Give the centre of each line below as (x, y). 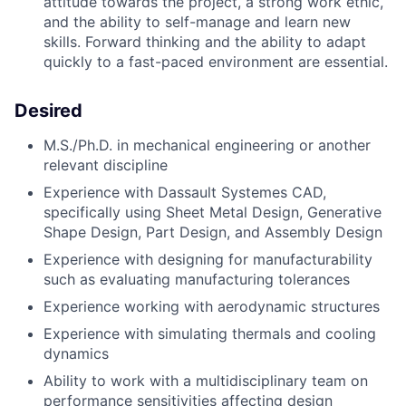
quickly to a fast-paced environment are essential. (216, 62)
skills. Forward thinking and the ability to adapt (205, 42)
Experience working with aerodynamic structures (212, 307)
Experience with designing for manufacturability (208, 260)
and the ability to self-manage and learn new (197, 22)
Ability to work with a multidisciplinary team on (206, 381)
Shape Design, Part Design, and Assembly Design (213, 232)
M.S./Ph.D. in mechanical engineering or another (207, 145)
